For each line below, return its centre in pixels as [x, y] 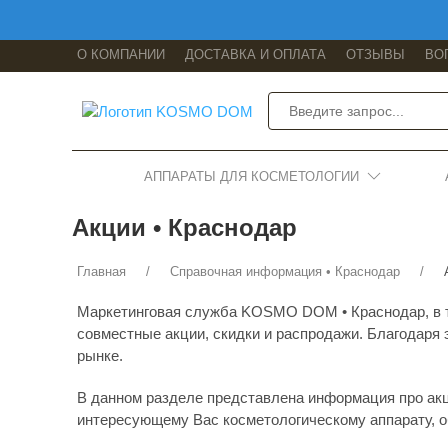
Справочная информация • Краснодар [285, 271]
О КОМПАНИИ [121, 54]
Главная [101, 271]
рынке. [100, 355]
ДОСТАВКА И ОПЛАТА [255, 54]
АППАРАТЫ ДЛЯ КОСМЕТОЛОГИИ [251, 176]
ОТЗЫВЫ [375, 54]
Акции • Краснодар [184, 227]
